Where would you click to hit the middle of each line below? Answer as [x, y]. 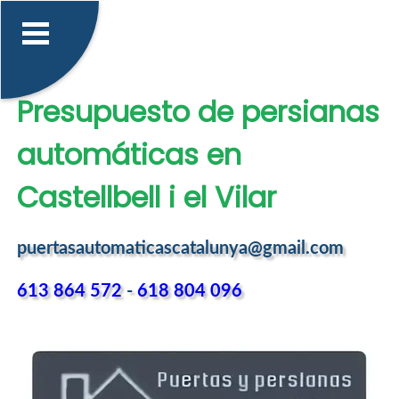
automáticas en [129, 154]
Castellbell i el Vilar [146, 197]
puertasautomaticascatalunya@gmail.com [180, 249]
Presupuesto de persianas [198, 111]
